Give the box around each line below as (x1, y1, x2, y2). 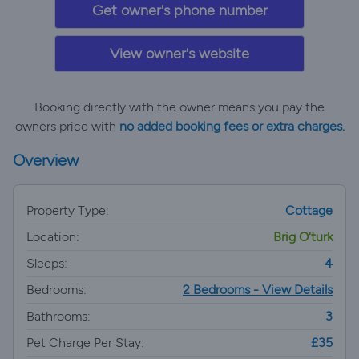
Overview (13, 151, 79, 170)
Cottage (285, 203, 333, 218)
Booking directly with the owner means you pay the (34, 99, 325, 115)
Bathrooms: (26, 309, 91, 324)
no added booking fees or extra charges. (119, 119, 345, 134)
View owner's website (110, 45, 249, 63)
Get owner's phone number (91, 2, 268, 19)
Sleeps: (26, 256, 67, 271)
